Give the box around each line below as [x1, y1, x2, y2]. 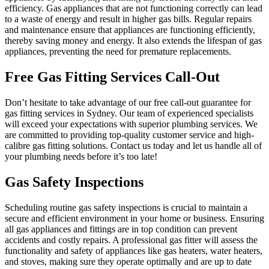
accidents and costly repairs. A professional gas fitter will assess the [5, 234, 258, 245]
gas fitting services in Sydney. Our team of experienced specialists [5, 108, 253, 119]
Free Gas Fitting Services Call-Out [5, 69, 220, 85]
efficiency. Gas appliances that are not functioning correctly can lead [5, 3, 262, 14]
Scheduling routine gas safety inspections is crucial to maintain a [5, 202, 247, 213]
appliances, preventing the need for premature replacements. [5, 46, 231, 57]
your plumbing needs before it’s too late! [5, 151, 157, 162]
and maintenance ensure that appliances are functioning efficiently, [5, 25, 255, 35]
